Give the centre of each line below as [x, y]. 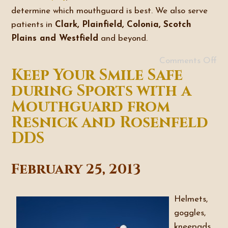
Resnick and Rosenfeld [110, 123]
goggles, [190, 213]
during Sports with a [102, 91]
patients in [33, 25]
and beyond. [123, 38]
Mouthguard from [91, 107]
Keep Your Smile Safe [97, 75]
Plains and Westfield [55, 38]
